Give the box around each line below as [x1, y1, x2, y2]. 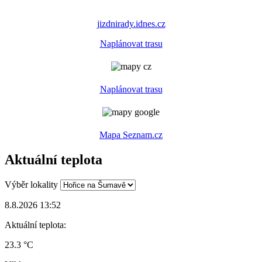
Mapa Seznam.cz [99, 130, 163, 140]
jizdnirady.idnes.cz [96, 19, 166, 29]
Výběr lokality [5, 180, 58, 190]
